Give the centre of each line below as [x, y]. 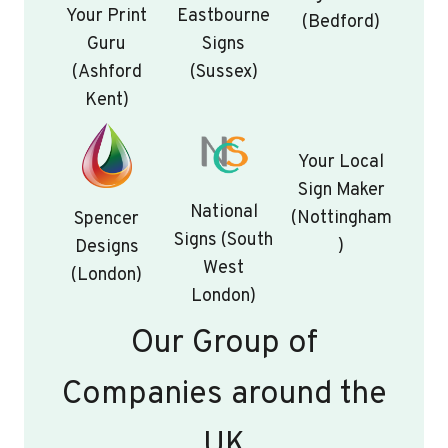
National [223, 213]
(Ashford [106, 73]
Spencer [107, 220]
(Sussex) [223, 73]
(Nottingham [341, 219]
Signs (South [224, 241]
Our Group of [224, 344]
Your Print [107, 17]
